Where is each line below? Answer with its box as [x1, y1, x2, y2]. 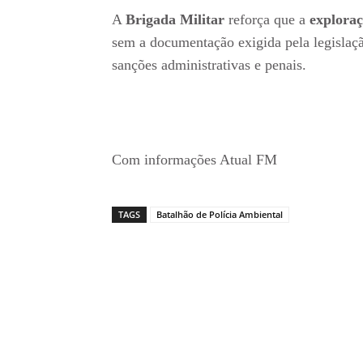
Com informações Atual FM [112, 152, 277, 169]
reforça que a [228, 11, 310, 28]
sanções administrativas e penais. [112, 57, 306, 74]
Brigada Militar [126, 11, 228, 28]
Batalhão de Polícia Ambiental [156, 208, 283, 221]
